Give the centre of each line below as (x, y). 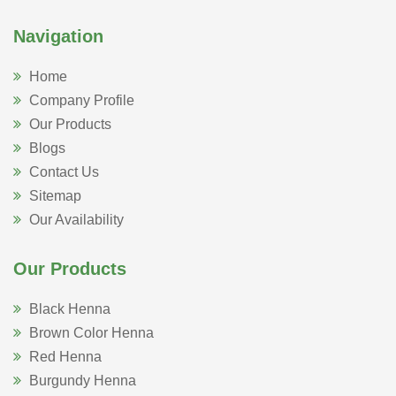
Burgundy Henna (83, 380)
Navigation (58, 36)
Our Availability (76, 219)
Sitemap (55, 195)
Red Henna (65, 356)
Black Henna (70, 308)
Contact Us (64, 171)
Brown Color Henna (91, 332)
